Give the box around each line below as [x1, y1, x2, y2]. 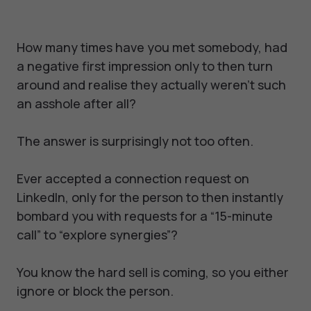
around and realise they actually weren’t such [17, 76, 286, 94]
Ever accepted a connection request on [17, 170, 249, 187]
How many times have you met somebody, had [17, 39, 287, 56]
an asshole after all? [17, 95, 136, 112]
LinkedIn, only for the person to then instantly [17, 189, 283, 206]
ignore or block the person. [17, 283, 174, 300]
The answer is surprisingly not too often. [17, 133, 253, 150]
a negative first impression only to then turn [17, 58, 273, 75]
